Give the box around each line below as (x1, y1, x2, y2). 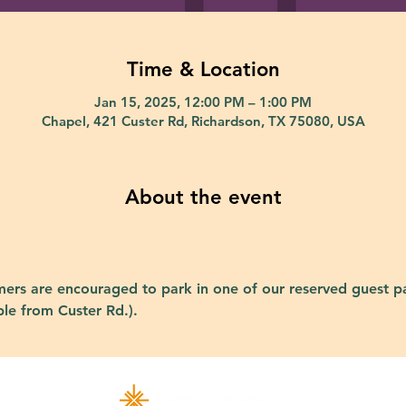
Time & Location (126, 56, 280, 82)
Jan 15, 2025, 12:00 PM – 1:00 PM (94, 92, 312, 111)
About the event (124, 184, 282, 209)
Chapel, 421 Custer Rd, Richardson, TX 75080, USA (41, 111, 365, 130)
